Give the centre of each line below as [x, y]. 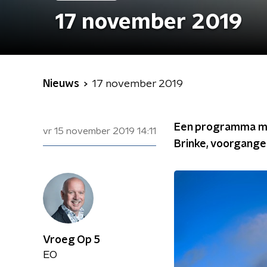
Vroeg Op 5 [72, 240]
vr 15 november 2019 [89, 131]
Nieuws [61, 84]
